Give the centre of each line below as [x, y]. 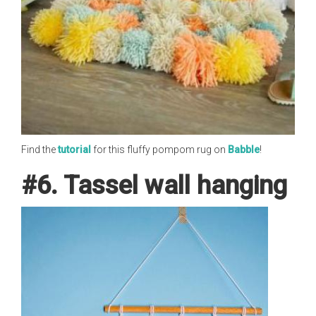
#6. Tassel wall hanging [154, 185]
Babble [244, 149]
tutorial [74, 149]
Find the [39, 149]
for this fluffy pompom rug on [159, 149]
